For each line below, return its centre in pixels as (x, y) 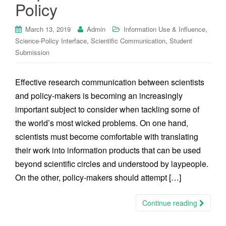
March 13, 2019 (48, 29)
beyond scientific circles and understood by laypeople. (112, 164)
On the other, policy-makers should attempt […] (98, 177)
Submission (32, 52)
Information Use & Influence (164, 29)
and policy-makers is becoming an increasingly (99, 96)
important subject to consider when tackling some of (107, 109)
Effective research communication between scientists (110, 82)
